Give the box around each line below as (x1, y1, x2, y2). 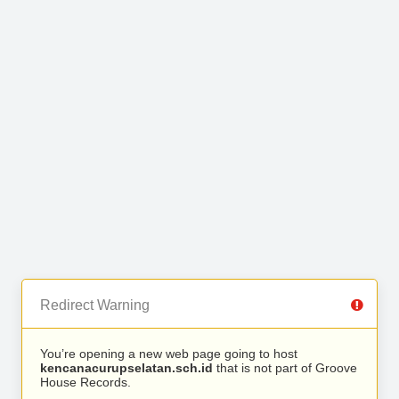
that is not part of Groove (213, 361, 357, 375)
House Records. (40, 375, 131, 389)
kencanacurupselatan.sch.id (40, 361, 213, 375)
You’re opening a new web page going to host (40, 346, 297, 361)
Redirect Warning (40, 297, 150, 313)
